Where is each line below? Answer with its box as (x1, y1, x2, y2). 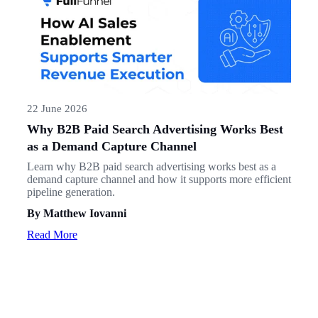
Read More (27, 228, 77, 241)
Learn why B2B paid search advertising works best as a (27, 160, 276, 172)
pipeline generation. (27, 185, 115, 198)
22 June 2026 (27, 102, 87, 114)
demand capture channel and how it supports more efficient (27, 172, 291, 185)
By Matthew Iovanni (27, 207, 126, 219)
